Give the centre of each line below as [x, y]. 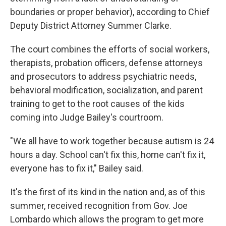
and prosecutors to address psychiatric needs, [103, 76]
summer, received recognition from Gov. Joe [99, 206]
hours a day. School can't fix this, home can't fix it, [108, 155]
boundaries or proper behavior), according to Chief [110, 12]
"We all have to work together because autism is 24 [112, 141]
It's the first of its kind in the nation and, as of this [108, 192]
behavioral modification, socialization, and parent [106, 90]
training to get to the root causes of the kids [97, 104]
